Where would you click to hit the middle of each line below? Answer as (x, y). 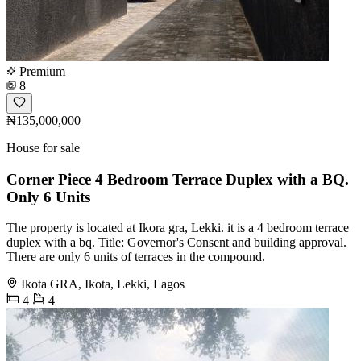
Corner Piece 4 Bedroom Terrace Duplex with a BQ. (178, 179)
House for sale (43, 147)
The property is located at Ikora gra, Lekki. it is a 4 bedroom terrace (178, 228)
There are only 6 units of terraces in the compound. (136, 257)
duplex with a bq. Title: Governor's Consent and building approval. (176, 243)
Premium (41, 71)
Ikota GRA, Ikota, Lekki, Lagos (103, 284)
